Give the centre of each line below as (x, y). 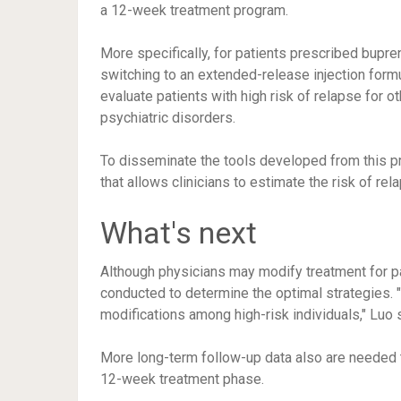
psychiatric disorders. (168, 118)
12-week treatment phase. (182, 380)
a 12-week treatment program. (194, 11)
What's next (179, 233)
